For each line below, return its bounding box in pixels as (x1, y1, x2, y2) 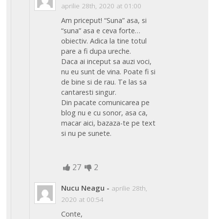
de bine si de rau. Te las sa (61, 77, 147, 87)
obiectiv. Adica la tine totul (61, 36, 147, 45)
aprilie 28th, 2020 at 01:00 (61, 1, 142, 11)
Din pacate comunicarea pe (61, 97, 150, 107)
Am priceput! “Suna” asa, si (61, 15, 147, 25)
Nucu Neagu (61, 183, 105, 193)
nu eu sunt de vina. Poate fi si (61, 66, 156, 76)
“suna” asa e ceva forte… (61, 25, 141, 35)
